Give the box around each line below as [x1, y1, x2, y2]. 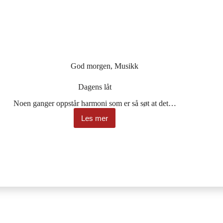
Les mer [81, 113, 109, 122]
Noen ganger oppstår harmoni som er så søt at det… [13, 99, 176, 108]
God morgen [71, 62, 111, 71]
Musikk [114, 62, 139, 71]
